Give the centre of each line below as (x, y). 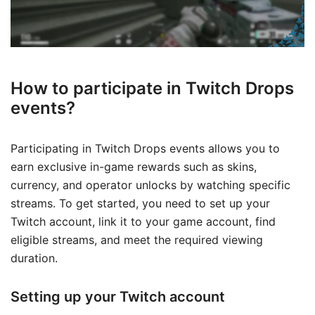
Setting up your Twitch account (118, 297)
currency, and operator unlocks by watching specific (150, 185)
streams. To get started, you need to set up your (140, 204)
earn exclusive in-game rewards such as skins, (134, 167)
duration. (34, 258)
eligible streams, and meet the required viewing (137, 240)
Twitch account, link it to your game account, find (143, 222)
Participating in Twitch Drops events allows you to (145, 149)
